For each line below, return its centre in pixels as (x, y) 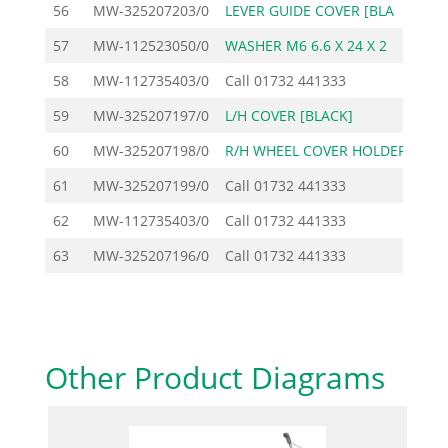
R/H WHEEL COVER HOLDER (315, 150)
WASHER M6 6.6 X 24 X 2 (305, 45)
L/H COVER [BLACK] (288, 115)
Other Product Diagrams (214, 377)
